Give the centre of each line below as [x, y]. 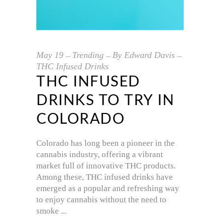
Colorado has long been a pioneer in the [106, 143]
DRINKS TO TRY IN [105, 100]
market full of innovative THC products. [106, 165]
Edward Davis [150, 55]
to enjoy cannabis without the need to [101, 199]
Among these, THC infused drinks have [105, 177]
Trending [88, 55]
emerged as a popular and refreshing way [108, 188]
